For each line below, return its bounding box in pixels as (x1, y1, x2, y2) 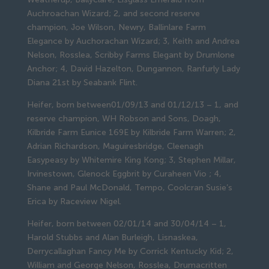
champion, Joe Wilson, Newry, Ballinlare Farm (26, 22, 206, 32)
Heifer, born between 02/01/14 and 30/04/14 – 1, (26, 218, 226, 229)
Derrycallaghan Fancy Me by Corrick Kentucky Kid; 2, (26, 246, 234, 256)
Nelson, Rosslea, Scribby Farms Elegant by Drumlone (26, 49, 235, 60)
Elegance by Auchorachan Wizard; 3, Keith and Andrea (26, 35, 240, 46)
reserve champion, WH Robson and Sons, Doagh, (26, 113, 221, 124)
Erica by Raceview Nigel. (26, 196, 121, 207)
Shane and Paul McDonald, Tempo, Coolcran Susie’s (26, 182, 232, 193)
